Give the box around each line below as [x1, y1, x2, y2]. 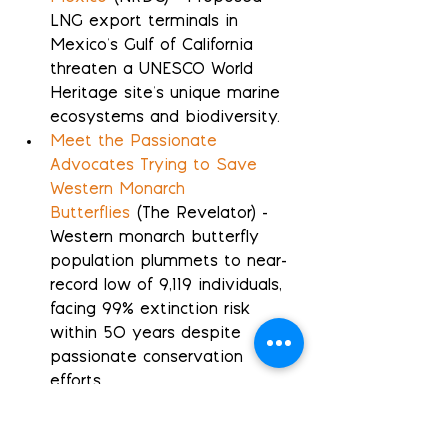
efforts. [50, 373, 104, 391]
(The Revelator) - [130, 205, 274, 223]
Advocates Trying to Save [50, 157, 263, 175]
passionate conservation [50, 349, 249, 367]
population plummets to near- [50, 253, 287, 271]
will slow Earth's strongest [50, 421, 257, 439]
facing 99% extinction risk [50, 301, 256, 319]
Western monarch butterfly [50, 229, 265, 247]
